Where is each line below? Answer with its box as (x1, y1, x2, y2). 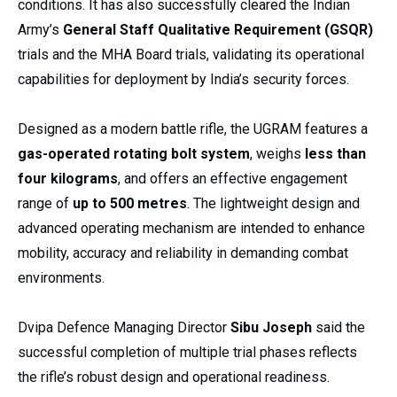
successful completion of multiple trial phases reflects (18, 344, 357, 362)
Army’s (18, 21, 63, 39)
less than (305, 145, 366, 163)
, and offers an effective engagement (118, 170, 347, 188)
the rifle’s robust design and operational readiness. (18, 369, 330, 386)
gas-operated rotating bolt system (18, 145, 250, 163)
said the (312, 319, 365, 337)
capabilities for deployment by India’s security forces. (18, 71, 349, 89)
